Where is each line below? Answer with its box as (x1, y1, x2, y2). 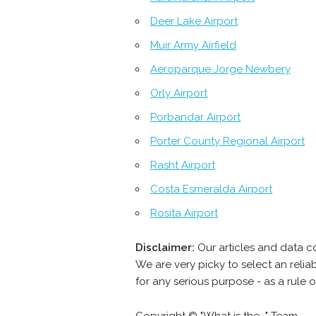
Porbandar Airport (150, 111, 241, 124)
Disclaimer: (135, 241, 195, 255)
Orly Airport (150, 87, 207, 100)
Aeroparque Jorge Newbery (150, 63, 291, 76)
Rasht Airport (150, 159, 215, 172)
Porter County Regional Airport (150, 135, 305, 148)
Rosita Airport (150, 207, 218, 220)
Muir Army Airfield (150, 39, 236, 52)
